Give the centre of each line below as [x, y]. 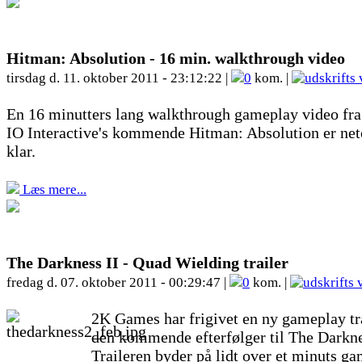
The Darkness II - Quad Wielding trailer [147, 263]
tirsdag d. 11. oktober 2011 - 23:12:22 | [119, 78]
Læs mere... [53, 189]
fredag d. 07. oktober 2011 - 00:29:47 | [118, 282]
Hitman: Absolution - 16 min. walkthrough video [176, 58]
